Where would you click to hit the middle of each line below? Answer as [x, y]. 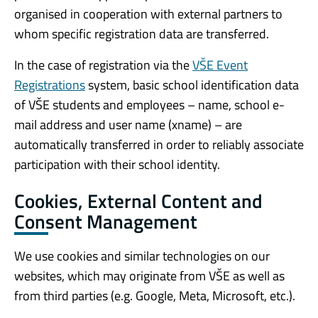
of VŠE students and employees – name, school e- [149, 104]
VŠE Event [220, 65]
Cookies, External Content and [138, 200]
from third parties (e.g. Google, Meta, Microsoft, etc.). [155, 296]
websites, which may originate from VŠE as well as [149, 276]
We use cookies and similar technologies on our [142, 256]
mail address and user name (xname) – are [128, 124]
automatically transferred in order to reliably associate [159, 144]
